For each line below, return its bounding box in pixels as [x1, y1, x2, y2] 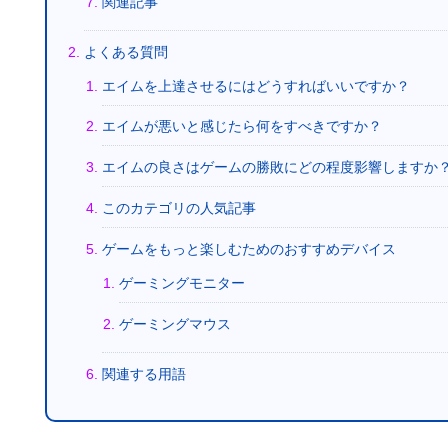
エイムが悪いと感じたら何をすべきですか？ [101, 118, 382, 135]
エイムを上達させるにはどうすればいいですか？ [101, 77, 410, 94]
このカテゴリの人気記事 [101, 200, 256, 217]
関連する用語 [101, 365, 186, 382]
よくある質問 [84, 43, 169, 60]
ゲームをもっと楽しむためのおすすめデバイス [101, 241, 396, 257]
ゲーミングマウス [118, 315, 231, 332]
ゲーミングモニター [118, 274, 245, 291]
